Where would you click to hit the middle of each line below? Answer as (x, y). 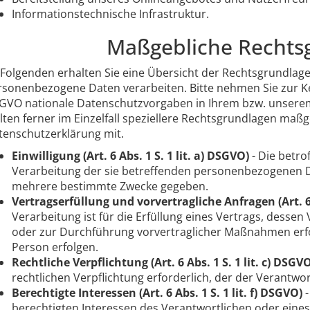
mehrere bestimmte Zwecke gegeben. (110, 186)
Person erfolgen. (55, 247)
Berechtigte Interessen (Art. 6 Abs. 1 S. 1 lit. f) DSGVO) (157, 292)
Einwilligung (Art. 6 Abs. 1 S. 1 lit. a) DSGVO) (130, 155)
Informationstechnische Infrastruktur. (110, 13)
